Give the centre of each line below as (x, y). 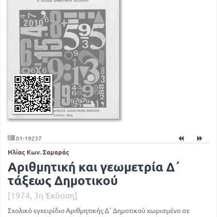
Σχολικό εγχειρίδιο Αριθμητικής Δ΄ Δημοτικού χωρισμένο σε (99, 211)
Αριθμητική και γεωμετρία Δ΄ (94, 167)
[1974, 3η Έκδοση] (43, 196)
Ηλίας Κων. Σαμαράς (39, 152)
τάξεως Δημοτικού (63, 181)
